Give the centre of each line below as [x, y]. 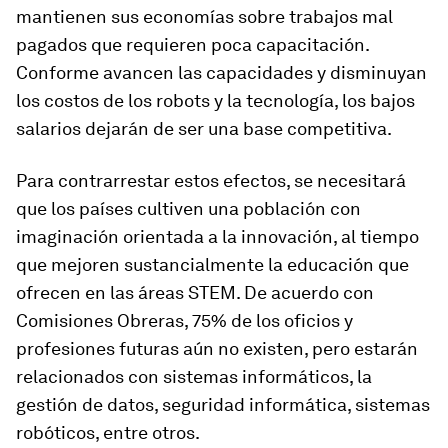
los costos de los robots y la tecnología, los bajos [215, 100]
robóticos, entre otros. [108, 432]
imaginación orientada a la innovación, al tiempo [217, 236]
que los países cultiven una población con [188, 208]
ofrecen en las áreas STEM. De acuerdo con [195, 292]
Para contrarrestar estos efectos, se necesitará [211, 180]
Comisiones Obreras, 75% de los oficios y [184, 320]
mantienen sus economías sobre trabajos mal [204, 16]
